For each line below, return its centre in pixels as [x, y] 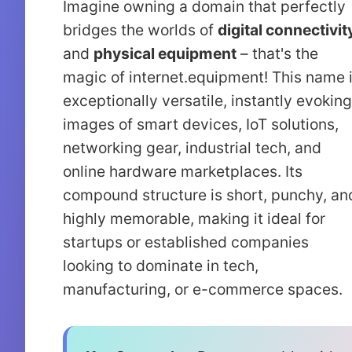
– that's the [277, 53]
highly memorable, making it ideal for [194, 218]
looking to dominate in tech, [161, 266]
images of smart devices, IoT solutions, [201, 124]
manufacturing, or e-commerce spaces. [203, 289]
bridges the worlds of [140, 30]
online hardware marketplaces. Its [183, 171]
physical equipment [165, 53]
